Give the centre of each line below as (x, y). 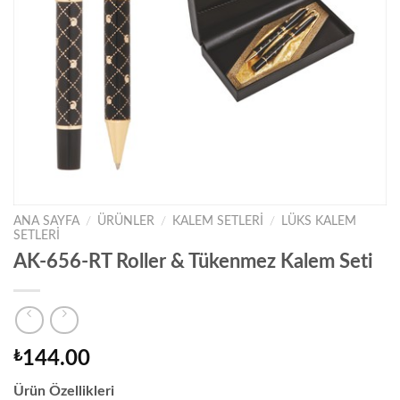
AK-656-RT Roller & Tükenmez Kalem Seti (193, 261)
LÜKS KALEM (319, 221)
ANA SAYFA (46, 221)
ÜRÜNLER (126, 221)
